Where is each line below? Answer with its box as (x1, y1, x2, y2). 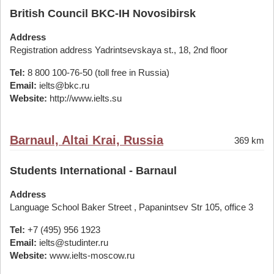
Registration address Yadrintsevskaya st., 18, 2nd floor (10, 45, 228, 55)
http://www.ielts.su (47, 93, 122, 103)
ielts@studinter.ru (37, 237, 108, 248)
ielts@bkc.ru (37, 80, 89, 91)
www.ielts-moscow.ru (47, 250, 135, 261)
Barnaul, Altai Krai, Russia (10, 133, 163, 147)
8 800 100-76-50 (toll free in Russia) (25, 67, 169, 78)
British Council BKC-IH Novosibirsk (10, 7, 196, 20)
